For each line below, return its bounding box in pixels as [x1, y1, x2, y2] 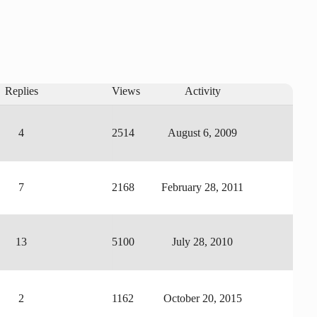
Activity [184, 84, 221, 97]
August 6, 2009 [168, 126, 238, 139]
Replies [4, 84, 38, 97]
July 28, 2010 [172, 235, 234, 248]
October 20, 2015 [163, 292, 242, 304]
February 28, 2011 [161, 180, 244, 193]
